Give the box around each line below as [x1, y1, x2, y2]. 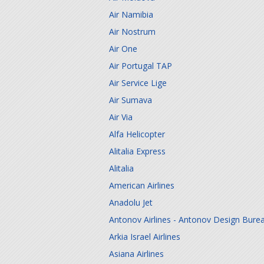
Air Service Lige [109, 77, 167, 88]
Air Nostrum [109, 26, 156, 37]
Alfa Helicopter [109, 128, 165, 140]
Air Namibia [109, 9, 153, 20]
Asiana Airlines [109, 248, 164, 259]
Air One [109, 43, 137, 54]
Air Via [109, 111, 133, 123]
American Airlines [109, 180, 174, 191]
